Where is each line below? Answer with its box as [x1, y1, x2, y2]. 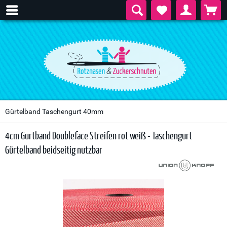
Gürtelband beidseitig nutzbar [5, 143, 102, 156]
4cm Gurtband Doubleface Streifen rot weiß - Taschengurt [5, 129, 192, 141]
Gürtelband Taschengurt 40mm [5, 107, 103, 116]
